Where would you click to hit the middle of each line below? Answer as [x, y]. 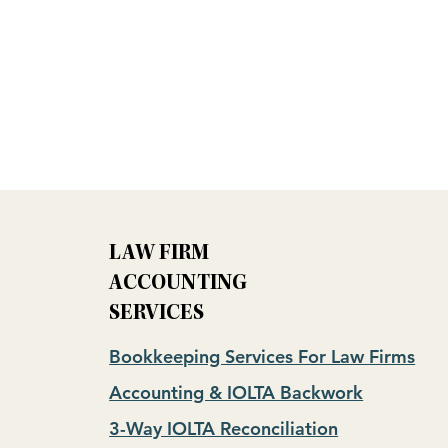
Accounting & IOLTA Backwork [236, 392]
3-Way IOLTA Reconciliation [224, 428]
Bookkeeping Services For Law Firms [262, 356]
